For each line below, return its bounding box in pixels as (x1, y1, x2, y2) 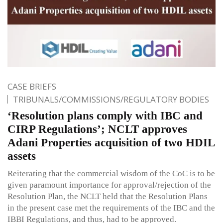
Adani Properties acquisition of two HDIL (7, 136, 215, 149)
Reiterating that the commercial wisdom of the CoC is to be (7, 169, 215, 179)
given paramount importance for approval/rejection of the (7, 180, 211, 190)
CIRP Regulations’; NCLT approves (7, 123, 187, 136)
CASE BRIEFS (7, 81, 56, 93)
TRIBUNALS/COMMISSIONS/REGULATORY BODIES (13, 94, 209, 106)
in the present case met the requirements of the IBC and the (7, 203, 215, 213)
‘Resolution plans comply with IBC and (7, 110, 203, 122)
